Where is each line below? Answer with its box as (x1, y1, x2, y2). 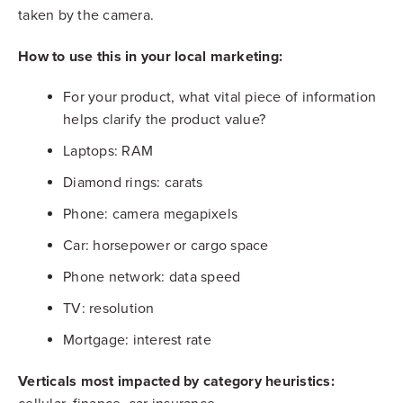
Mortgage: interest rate (63, 330, 211, 349)
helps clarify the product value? (63, 110, 265, 129)
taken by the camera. (18, 5, 154, 24)
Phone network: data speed (63, 267, 241, 286)
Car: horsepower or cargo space (63, 236, 269, 255)
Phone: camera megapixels (63, 204, 237, 223)
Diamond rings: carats (63, 173, 203, 192)
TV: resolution (63, 299, 155, 318)
